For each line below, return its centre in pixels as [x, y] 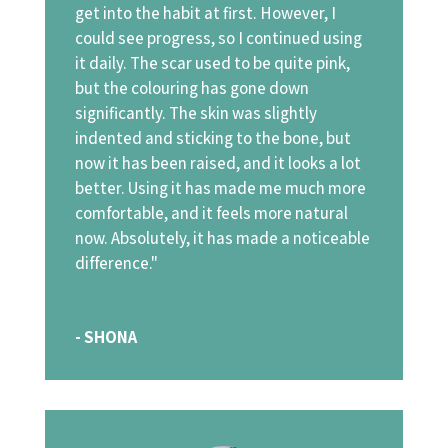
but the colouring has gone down [191, 87]
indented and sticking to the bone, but [212, 137]
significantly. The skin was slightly [195, 112]
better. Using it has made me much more [220, 187]
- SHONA [105, 336]
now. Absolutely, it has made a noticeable [222, 237]
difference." [116, 262]
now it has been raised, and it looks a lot [217, 162]
